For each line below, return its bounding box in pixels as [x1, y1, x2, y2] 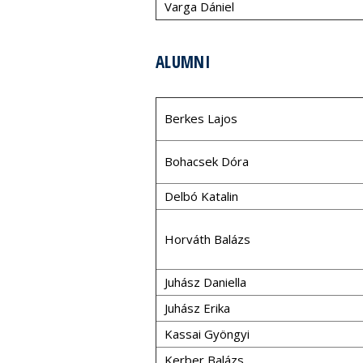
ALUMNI [156, 50, 211, 73]
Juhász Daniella [164, 274, 246, 290]
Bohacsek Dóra [164, 153, 249, 169]
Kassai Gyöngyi [164, 326, 250, 342]
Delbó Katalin [164, 188, 238, 204]
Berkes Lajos [164, 110, 237, 126]
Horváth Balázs [164, 231, 250, 247]
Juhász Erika [164, 300, 230, 316]
